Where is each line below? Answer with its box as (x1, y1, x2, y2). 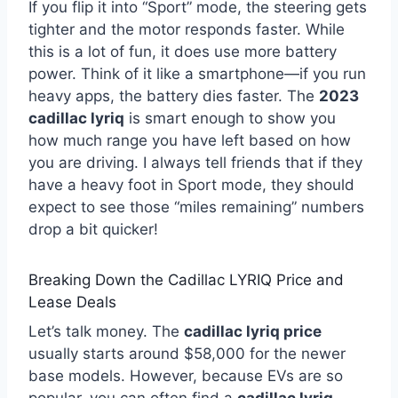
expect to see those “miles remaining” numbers (28, 197, 364, 216)
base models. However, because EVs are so (28, 367, 343, 386)
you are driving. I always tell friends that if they (28, 153, 362, 171)
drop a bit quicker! (28, 219, 158, 238)
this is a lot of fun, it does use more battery (28, 42, 337, 60)
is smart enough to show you (124, 108, 336, 127)
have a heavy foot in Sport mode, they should (28, 175, 354, 194)
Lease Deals (28, 292, 116, 311)
